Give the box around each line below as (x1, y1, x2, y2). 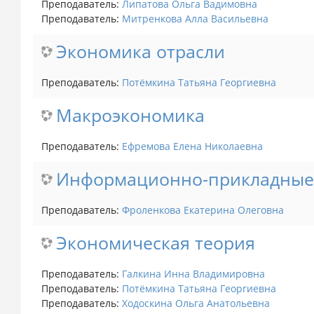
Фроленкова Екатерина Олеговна (121, 203, 284, 217)
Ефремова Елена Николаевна (121, 139, 263, 153)
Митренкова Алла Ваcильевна (121, 11, 268, 25)
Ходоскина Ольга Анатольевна (121, 296, 270, 310)
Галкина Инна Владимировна (121, 266, 265, 280)
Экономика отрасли (55, 39, 225, 63)
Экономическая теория (55, 231, 255, 254)
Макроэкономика (55, 103, 205, 127)
